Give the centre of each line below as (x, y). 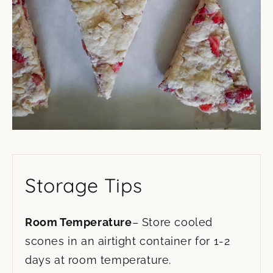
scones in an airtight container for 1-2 (128, 241)
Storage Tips (84, 186)
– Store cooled (172, 222)
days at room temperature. (98, 260)
